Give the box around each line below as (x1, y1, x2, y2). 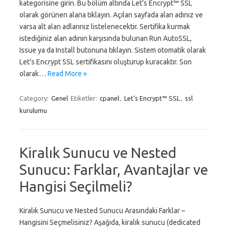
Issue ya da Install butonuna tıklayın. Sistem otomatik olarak (19, 46, 206, 54)
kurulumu (19, 107, 47, 114)
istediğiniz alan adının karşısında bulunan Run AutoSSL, (19, 34, 192, 42)
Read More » (48, 70, 87, 78)
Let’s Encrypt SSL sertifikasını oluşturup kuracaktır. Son (19, 58, 192, 66)
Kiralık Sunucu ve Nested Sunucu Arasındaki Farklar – (19, 207, 185, 215)
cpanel (100, 95, 119, 102)
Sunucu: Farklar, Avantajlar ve (19, 162, 208, 177)
